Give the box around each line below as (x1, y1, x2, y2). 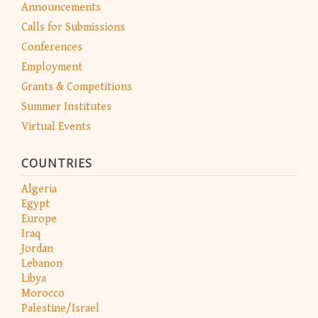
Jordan (21, 241, 53, 256)
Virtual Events (21, 120, 91, 134)
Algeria (21, 182, 57, 196)
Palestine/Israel (21, 301, 99, 315)
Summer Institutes (21, 100, 111, 114)
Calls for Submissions (21, 21, 125, 35)
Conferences (21, 40, 82, 55)
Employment (21, 60, 82, 75)
